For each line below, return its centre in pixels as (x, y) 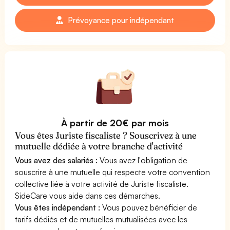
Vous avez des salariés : (56, 160)
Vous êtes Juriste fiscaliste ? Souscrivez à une (106, 135)
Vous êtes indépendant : (58, 207)
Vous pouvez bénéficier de (149, 207)
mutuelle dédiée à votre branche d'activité (99, 146)
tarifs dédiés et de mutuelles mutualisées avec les (101, 219)
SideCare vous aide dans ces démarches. (88, 195)
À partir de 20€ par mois (115, 122)
